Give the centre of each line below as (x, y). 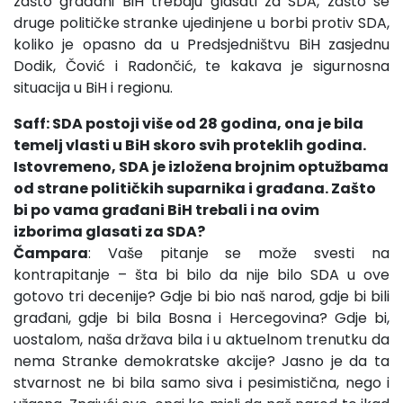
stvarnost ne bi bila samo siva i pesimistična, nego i (201, 382)
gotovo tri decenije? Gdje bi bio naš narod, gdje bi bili (201, 296)
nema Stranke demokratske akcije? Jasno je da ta (201, 361)
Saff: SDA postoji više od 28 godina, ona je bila (188, 123)
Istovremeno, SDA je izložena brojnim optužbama (201, 166)
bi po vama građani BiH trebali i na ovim (166, 210)
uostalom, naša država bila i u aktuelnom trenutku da (201, 339)
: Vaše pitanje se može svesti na (239, 253)
